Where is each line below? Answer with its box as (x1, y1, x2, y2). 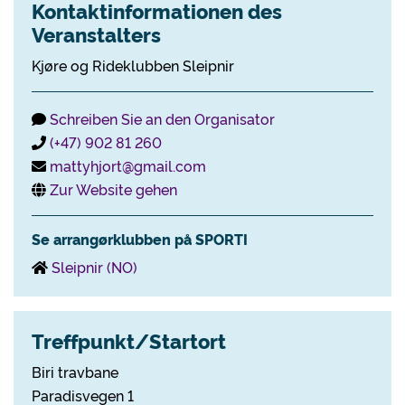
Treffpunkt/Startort (32, 326, 226, 354)
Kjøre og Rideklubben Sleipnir (32, 55, 234, 75)
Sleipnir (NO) (52, 257, 137, 277)
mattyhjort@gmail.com (50, 155, 206, 175)
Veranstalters (32, 20, 161, 48)
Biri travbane (32, 362, 118, 381)
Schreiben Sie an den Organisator (50, 108, 275, 128)
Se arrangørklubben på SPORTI (32, 229, 248, 249)
